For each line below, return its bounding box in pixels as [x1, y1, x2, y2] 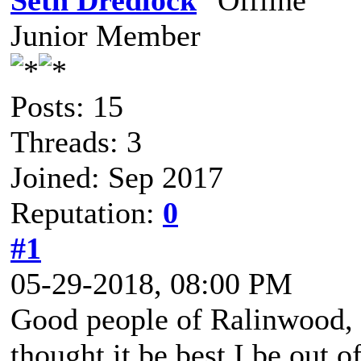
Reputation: [10, 196, 163, 230]
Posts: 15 [10, 89, 123, 123]
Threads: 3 [10, 125, 142, 159]
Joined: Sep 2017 [10, 160, 223, 194]
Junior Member [10, 19, 201, 52]
